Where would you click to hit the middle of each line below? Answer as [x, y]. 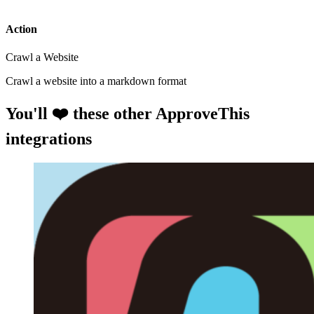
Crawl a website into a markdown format [96, 81]
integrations [49, 139]
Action [21, 29]
